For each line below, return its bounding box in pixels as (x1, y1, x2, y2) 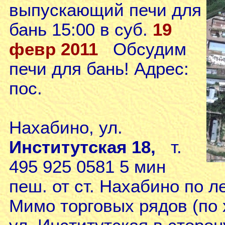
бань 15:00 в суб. (9, 20, 153, 39)
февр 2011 (9, 39, 98, 59)
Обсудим (98, 39, 186, 59)
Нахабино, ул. (9, 118, 123, 137)
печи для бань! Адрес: (9, 59, 189, 78)
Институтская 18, (9, 137, 161, 157)
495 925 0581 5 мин (9, 157, 166, 176)
